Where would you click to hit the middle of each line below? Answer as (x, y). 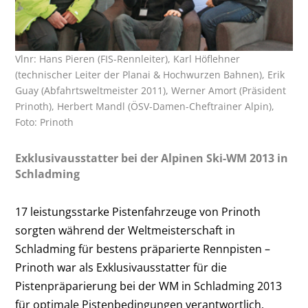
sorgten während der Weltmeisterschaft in (125, 230)
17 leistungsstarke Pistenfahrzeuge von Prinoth (138, 211)
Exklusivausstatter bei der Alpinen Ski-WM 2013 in (152, 158)
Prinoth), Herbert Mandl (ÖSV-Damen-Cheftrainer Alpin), (145, 106)
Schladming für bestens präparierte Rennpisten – (143, 249)
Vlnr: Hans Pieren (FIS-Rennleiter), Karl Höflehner (128, 58)
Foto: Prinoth (45, 122)
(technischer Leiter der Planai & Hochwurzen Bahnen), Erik (150, 74)
